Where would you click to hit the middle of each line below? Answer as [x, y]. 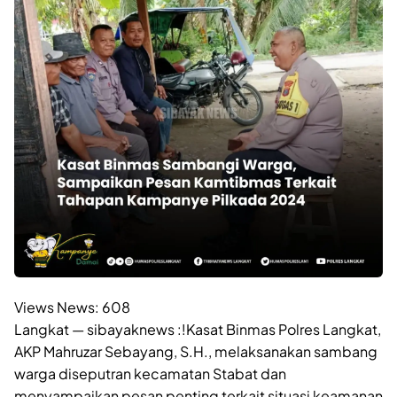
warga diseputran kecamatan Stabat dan [150, 373]
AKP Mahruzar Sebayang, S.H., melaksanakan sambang [196, 351]
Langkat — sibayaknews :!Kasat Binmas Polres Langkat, [198, 329]
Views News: [57, 307]
